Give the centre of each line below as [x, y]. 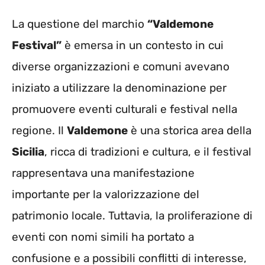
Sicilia [28, 152]
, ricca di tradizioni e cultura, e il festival [148, 152]
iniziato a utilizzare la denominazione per [119, 88]
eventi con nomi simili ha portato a [103, 237]
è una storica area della [190, 131]
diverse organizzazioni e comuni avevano [121, 67]
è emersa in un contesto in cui [143, 46]
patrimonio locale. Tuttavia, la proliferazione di [132, 216]
